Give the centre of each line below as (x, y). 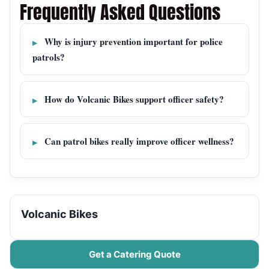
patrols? (49, 57)
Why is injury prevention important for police (134, 42)
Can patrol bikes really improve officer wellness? (139, 141)
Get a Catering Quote (134, 255)
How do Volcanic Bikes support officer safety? (134, 99)
